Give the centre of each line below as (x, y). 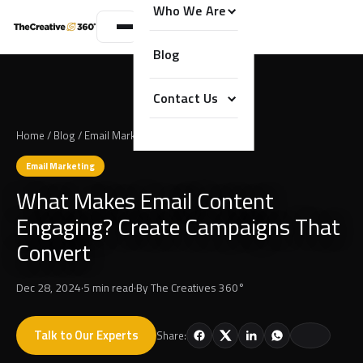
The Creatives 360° (198, 288)
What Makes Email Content (145, 201)
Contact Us (186, 98)
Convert (53, 252)
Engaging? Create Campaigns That (178, 226)
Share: (171, 335)
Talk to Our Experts (86, 335)
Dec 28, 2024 (49, 288)
